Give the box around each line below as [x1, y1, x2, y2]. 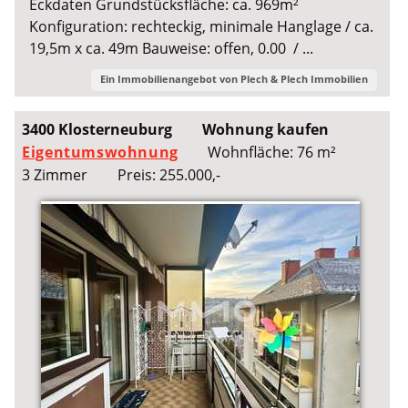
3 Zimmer [22, 164, 88, 185]
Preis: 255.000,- [117, 164, 220, 185]
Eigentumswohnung [22, 141, 178, 162]
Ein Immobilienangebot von [99, 71, 240, 86]
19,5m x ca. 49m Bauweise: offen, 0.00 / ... [29, 37, 314, 58]
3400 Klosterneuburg [22, 118, 173, 139]
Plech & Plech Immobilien [240, 71, 368, 86]
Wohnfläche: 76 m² [208, 141, 337, 162]
